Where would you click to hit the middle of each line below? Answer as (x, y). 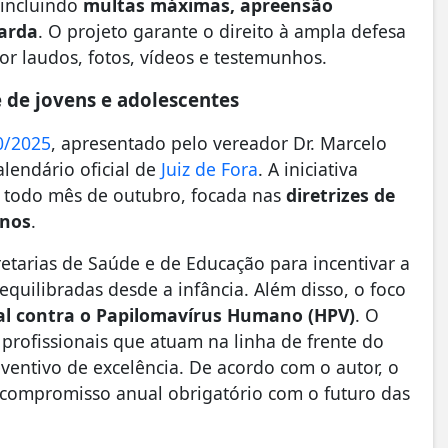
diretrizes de (340, 195)
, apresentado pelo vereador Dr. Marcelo (219, 143)
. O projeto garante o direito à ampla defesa (222, 31)
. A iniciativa (308, 169)
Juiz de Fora (209, 169)
